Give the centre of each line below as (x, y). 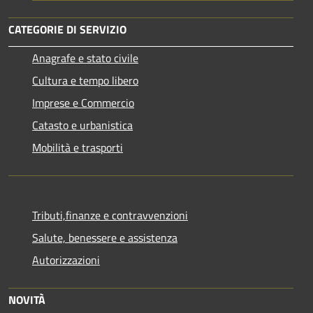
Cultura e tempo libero (85, 80)
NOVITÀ (27, 300)
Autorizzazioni (66, 260)
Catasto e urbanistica (82, 125)
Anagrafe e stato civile (85, 58)
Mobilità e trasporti (78, 147)
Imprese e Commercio (83, 103)
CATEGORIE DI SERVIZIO (67, 29)
